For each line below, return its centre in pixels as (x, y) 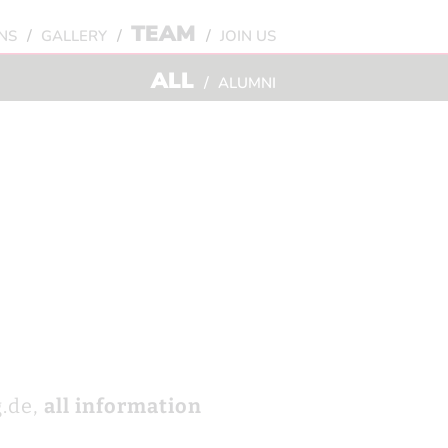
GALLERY (74, 35)
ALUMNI (247, 83)
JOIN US (248, 35)
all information (122, 406)
